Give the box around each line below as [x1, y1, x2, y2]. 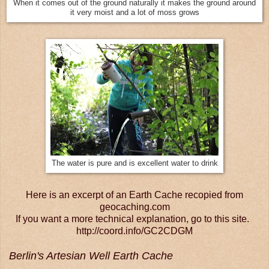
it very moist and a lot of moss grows [70, 8, 199, 17]
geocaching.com [99, 202, 170, 213]
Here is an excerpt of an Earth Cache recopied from [26, 190, 243, 201]
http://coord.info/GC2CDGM [76, 226, 193, 237]
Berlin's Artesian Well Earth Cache [9, 250, 173, 262]
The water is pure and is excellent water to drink [51, 159, 218, 168]
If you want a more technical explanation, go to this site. [15, 214, 254, 225]
